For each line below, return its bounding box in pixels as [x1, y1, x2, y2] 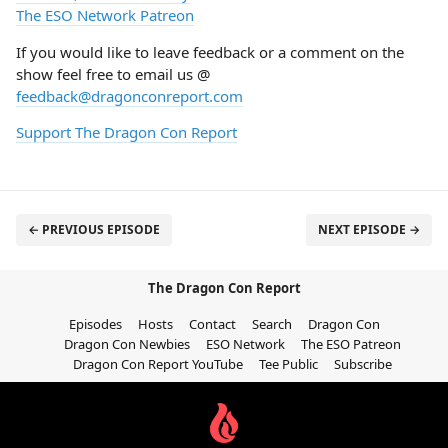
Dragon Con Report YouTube [72, 355, 243, 373]
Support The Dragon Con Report [16, 122, 237, 142]
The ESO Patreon [300, 335, 401, 353]
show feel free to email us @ [16, 64, 210, 84]
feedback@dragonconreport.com [16, 86, 243, 106]
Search [251, 315, 292, 333]
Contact [188, 315, 236, 333]
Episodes [68, 315, 122, 333]
